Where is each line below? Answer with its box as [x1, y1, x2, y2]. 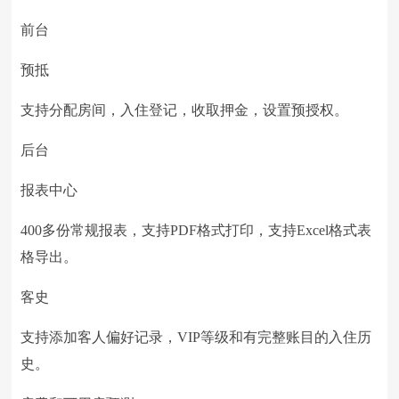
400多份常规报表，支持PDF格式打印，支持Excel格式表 [20, 223, 372, 238]
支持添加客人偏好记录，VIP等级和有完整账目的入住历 [20, 330, 372, 345]
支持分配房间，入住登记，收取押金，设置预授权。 [20, 102, 349, 118]
